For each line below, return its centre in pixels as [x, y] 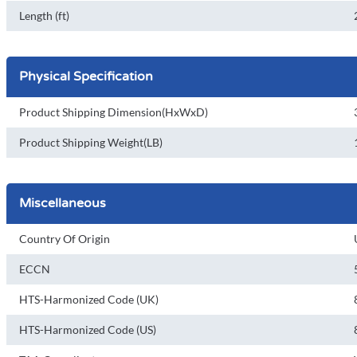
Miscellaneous [63, 203]
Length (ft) [44, 16]
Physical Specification [86, 76]
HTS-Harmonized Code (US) [88, 330]
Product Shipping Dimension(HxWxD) [114, 112]
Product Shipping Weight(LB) [91, 142]
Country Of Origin [65, 239]
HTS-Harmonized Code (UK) [89, 299]
